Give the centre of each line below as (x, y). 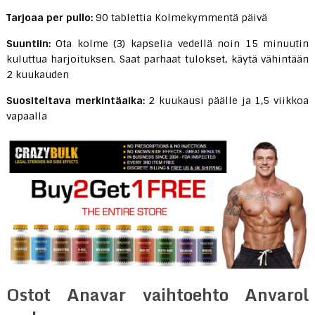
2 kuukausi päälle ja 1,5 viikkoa (227, 101)
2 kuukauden (37, 75)
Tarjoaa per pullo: (49, 18)
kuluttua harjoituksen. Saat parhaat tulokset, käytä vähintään (157, 59)
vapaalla (26, 116)
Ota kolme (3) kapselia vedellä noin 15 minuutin (180, 44)
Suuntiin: (28, 44)
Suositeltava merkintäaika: (75, 101)
